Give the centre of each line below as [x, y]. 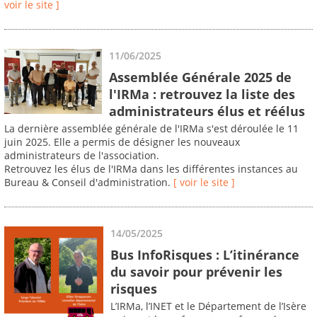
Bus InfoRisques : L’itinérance [205, 254]
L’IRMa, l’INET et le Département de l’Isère [208, 306]
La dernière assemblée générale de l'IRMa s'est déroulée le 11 [151, 129]
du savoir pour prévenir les [196, 271]
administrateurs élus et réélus [207, 111]
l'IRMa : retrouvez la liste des [202, 94]
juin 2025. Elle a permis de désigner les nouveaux [122, 142]
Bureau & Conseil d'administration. [89, 183]
